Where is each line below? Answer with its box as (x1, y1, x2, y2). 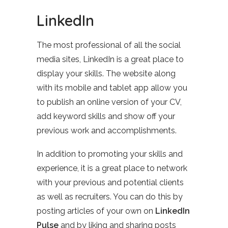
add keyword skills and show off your (37, 111, 175, 121)
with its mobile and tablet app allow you (37, 83, 187, 93)
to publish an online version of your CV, (37, 97, 182, 107)
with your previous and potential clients (37, 178, 184, 187)
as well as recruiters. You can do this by (37, 192, 183, 202)
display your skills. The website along (37, 69, 176, 78)
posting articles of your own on (37, 206, 155, 216)
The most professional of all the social (37, 40, 181, 50)
